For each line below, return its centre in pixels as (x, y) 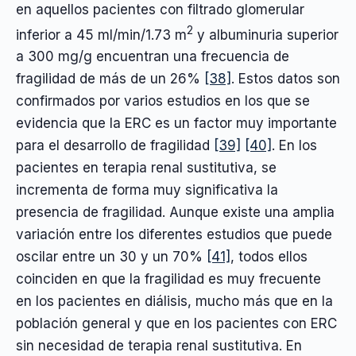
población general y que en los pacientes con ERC (176, 324)
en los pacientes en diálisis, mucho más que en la (174, 302)
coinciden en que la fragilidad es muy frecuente (168, 279)
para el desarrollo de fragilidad (115, 146)
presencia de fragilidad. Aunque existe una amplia (175, 213)
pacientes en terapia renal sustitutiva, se (146, 168)
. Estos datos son (286, 79)
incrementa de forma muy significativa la (147, 190)
